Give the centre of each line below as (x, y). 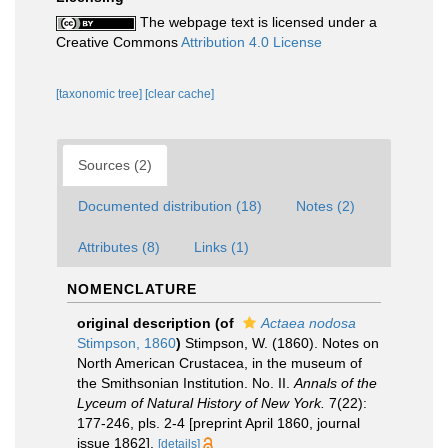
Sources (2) (115, 165)
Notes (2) (325, 206)
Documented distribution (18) (170, 206)
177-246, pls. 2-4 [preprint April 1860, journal (218, 423)
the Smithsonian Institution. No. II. (185, 383)
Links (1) (221, 247)
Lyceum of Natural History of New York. (201, 403)
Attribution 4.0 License (251, 42)
